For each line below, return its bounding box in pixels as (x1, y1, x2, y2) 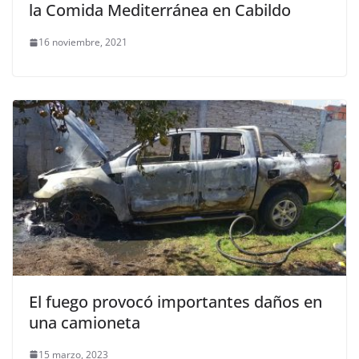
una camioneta (29, 311, 140, 333)
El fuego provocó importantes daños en (29, 290, 322, 313)
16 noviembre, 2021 (38, 35, 127, 50)
